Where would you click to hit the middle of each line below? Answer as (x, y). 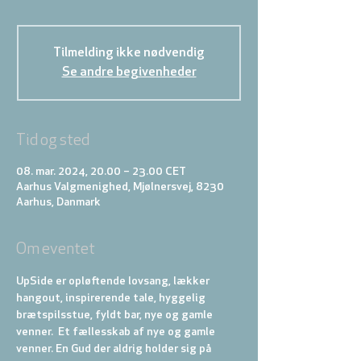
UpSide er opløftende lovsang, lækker (114, 282)
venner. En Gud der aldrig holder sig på (115, 349)
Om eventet (56, 250)
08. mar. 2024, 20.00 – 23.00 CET (101, 172)
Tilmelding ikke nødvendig (129, 53)
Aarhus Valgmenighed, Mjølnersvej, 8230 (120, 187)
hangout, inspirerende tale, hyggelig (112, 299)
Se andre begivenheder (129, 73)
